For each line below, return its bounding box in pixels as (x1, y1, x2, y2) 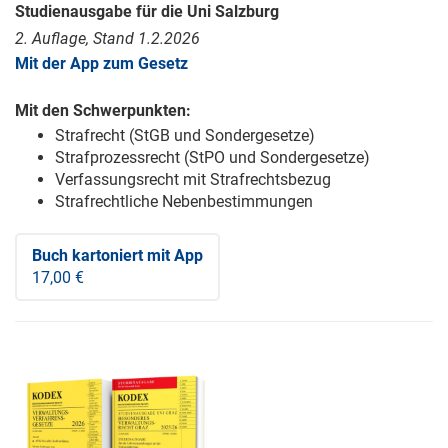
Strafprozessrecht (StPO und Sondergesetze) (55, 148, 370, 168)
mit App (143, 246, 203, 266)
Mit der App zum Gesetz (15, 54, 188, 74)
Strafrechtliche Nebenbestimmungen (55, 192, 313, 212)
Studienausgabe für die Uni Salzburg (15, 2, 279, 22)
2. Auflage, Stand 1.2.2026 (15, 29, 200, 49)
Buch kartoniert (32, 246, 143, 266)
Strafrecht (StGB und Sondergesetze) (55, 126, 315, 146)
